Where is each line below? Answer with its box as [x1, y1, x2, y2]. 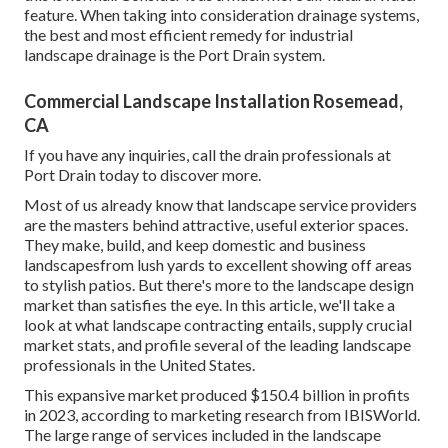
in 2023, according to [24, 404, 171, 424]
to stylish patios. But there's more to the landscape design [24, 274, 414, 294]
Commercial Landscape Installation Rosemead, [24, 89, 403, 112]
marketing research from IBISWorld [171, 404, 417, 424]
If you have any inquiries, [24, 144, 192, 164]
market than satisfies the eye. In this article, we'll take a [24, 294, 395, 314]
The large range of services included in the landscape [24, 424, 381, 444]
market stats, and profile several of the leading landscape [24, 334, 411, 354]
